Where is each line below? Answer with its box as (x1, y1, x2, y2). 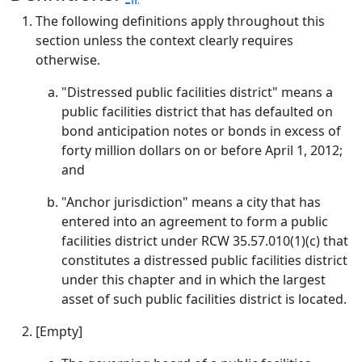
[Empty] (36, 322, 82, 340)
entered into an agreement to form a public (61, 213, 328, 230)
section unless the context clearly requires (36, 32, 293, 49)
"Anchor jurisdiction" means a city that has (61, 193, 321, 211)
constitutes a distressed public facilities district (61, 251, 347, 269)
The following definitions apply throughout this (36, 12, 325, 30)
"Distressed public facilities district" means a (61, 83, 333, 101)
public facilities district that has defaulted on (61, 103, 333, 120)
